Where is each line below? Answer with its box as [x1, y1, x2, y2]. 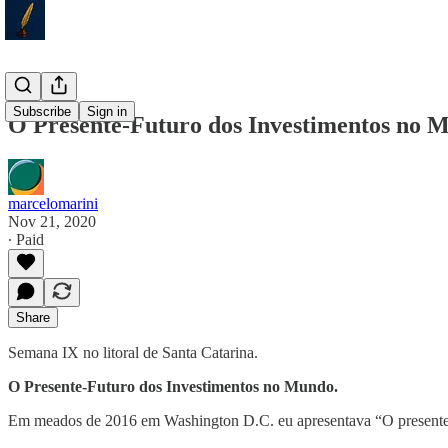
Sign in [87, 104, 127, 119]
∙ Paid [8, 230, 44, 248]
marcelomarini [8, 194, 98, 212]
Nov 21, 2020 [8, 212, 96, 230]
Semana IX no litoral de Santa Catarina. [8, 343, 258, 361]
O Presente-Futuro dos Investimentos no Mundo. [8, 377, 338, 395]
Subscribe [13, 104, 71, 119]
